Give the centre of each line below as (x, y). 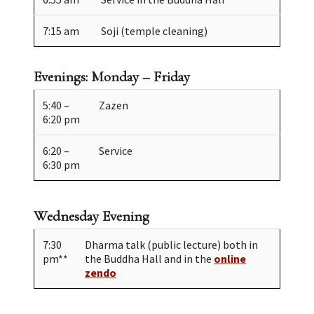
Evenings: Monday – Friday (112, 76)
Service (116, 150)
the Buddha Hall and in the (149, 258)
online (230, 258)
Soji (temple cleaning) (154, 30)
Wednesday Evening (91, 216)
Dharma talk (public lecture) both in (171, 244)
